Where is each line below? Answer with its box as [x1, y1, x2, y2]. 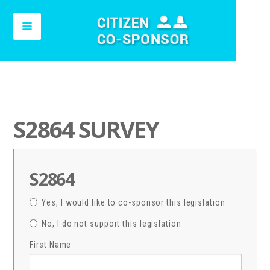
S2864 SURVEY [13, 113, 159, 145]
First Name [30, 240, 72, 250]
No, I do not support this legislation [42, 219, 181, 228]
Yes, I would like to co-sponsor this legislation [42, 198, 225, 207]
